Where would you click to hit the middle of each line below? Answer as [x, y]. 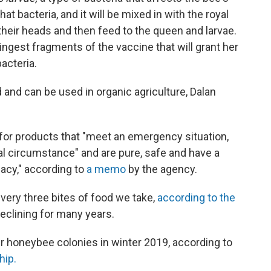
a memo [106, 169]
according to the [196, 198]
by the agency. [162, 169]
